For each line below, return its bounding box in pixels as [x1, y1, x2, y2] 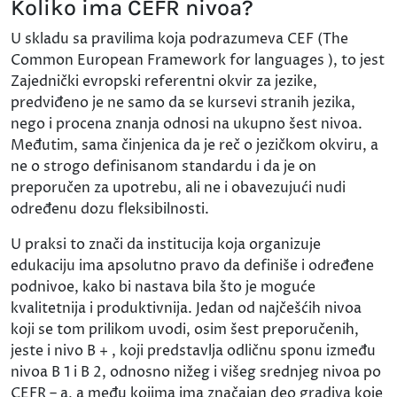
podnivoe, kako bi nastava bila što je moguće [11, 277, 315, 298]
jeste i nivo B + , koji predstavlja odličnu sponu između [11, 341, 376, 362]
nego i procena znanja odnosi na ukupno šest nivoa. [11, 114, 362, 135]
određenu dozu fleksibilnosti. [11, 199, 209, 220]
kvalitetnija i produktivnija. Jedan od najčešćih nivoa [11, 299, 362, 319]
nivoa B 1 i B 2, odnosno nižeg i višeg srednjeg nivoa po [11, 362, 381, 383]
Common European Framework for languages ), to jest [11, 51, 385, 71]
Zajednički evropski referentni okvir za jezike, [11, 72, 317, 92]
